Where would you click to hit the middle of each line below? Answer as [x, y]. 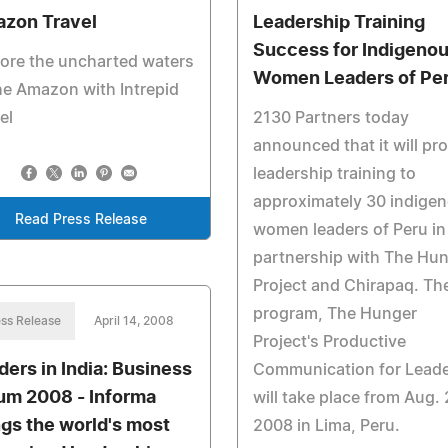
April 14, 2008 [134, 321]
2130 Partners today [330, 118]
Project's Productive [329, 342]
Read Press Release [80, 220]
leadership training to [334, 174]
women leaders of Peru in [349, 230]
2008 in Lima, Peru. [326, 426]
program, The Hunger [334, 314]
